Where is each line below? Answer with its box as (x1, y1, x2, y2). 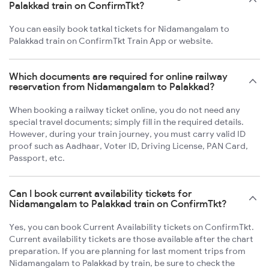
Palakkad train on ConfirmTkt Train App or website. (9, 35, 213, 47)
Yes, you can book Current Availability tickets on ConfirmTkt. (9, 222, 254, 233)
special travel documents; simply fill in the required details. (9, 116, 244, 128)
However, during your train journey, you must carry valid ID (9, 128, 246, 140)
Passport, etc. (9, 153, 65, 164)
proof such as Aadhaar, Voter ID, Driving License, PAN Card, (9, 141, 248, 152)
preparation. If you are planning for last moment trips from (9, 246, 246, 257)
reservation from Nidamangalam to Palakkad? (9, 80, 215, 93)
